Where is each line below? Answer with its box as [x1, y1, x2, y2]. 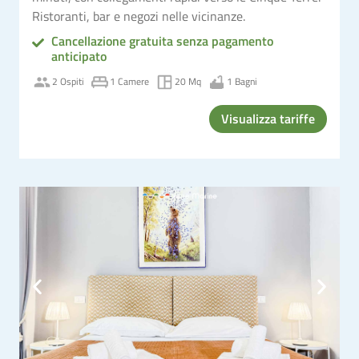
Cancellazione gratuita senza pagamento [50, 30, 273, 50]
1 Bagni [227, 74, 257, 89]
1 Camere [110, 74, 149, 89]
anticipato [50, 46, 107, 66]
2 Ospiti [52, 74, 84, 89]
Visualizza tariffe [221, 108, 315, 128]
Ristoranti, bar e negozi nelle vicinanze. [32, 6, 245, 26]
